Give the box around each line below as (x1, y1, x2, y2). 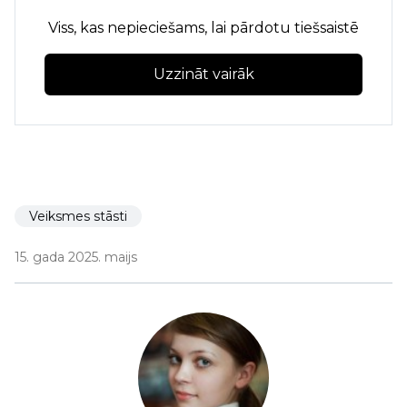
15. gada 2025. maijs (15, 249, 137, 266)
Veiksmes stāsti (29, 208, 127, 225)
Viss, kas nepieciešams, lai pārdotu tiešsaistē (48, 18, 359, 36)
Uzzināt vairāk (153, 65, 254, 83)
